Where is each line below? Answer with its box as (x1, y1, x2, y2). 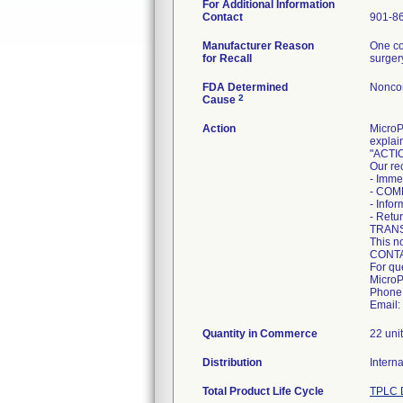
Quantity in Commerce (202, 327, 318, 340)
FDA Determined (202, 81, 288, 94)
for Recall (202, 52, 252, 65)
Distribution (202, 356, 262, 369)
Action (202, 122, 236, 135)
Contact (202, 11, 243, 23)
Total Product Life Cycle (202, 385, 324, 398)
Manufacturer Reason (202, 40, 314, 52)
